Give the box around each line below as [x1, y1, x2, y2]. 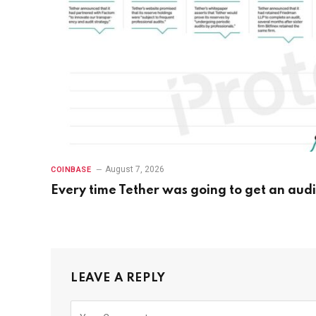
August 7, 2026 [105, 164, 165, 174]
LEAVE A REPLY [71, 272, 166, 284]
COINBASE [51, 164, 92, 174]
